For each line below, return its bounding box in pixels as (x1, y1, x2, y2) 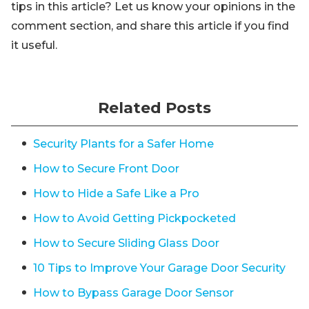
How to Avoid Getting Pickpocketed (33, 212, 236, 226)
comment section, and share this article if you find (11, 19, 289, 33)
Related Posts (98, 99, 211, 118)
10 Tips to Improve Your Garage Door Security (33, 261, 286, 275)
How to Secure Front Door (33, 162, 179, 176)
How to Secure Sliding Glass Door (33, 237, 219, 250)
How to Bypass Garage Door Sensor (33, 286, 234, 300)
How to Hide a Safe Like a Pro (33, 187, 199, 201)
